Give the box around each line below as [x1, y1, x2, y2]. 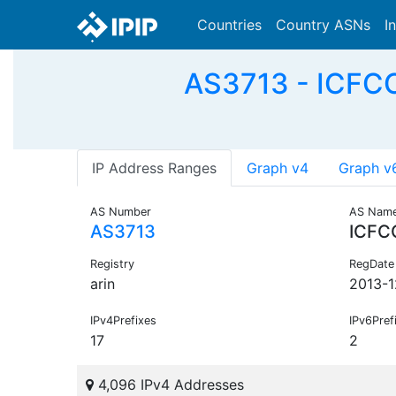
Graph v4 [247, 159, 308, 178]
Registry [90, 257, 134, 271]
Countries [197, 16, 262, 34]
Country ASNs [276, 16, 370, 34]
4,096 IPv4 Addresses [94, 376, 244, 394]
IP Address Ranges [92, 159, 217, 178]
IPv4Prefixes [90, 314, 156, 328]
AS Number [90, 205, 151, 219]
